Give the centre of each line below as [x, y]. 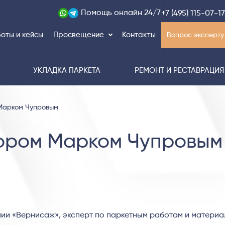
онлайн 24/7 [137, 13]
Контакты [139, 35]
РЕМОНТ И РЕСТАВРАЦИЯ [179, 71]
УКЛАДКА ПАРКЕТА [67, 71]
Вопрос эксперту [195, 35]
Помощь [97, 13]
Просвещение [79, 35]
